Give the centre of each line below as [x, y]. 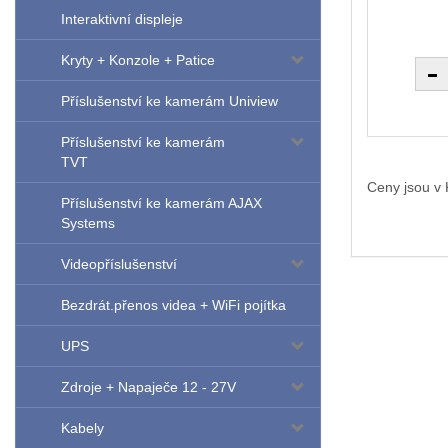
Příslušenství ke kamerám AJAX [161, 203]
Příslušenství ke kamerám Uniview [169, 101]
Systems [88, 223]
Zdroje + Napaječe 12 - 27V [148, 387]
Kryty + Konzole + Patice [138, 60]
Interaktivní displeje [122, 19]
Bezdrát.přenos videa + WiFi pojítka [173, 305]
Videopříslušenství [119, 264]
